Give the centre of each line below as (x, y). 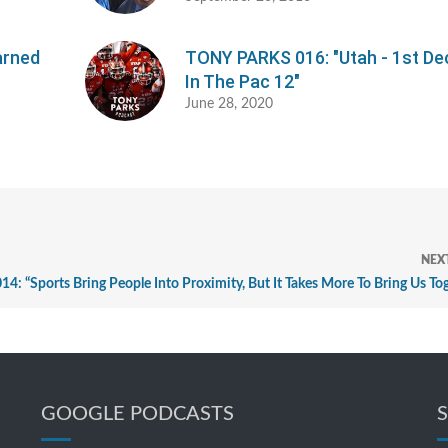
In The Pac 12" (243, 82)
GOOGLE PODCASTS (137, 414)
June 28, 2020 (229, 104)
